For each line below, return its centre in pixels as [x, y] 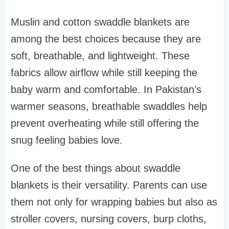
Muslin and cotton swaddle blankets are [100, 22]
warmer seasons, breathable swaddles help [109, 106]
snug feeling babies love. [67, 140]
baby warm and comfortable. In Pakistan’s [106, 89]
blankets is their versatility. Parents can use [109, 185]
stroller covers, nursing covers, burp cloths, [109, 219]
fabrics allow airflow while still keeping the [104, 72]
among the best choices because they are [106, 39]
